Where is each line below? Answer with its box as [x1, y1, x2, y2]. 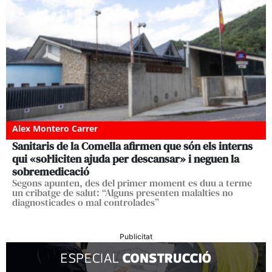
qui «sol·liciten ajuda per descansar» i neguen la [12, 151, 239, 167]
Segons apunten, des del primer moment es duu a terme [12, 176, 252, 190]
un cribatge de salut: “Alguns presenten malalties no [12, 186, 233, 200]
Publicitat [120, 232, 152, 242]
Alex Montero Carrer [12, 123, 98, 135]
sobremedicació [12, 164, 89, 180]
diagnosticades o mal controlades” [12, 195, 159, 209]
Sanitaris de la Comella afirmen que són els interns [12, 138, 253, 154]
